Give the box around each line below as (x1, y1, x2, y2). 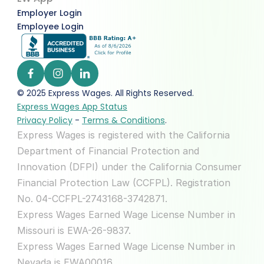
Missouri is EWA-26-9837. (17, 225, 131, 236)
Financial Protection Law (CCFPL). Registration (17, 177, 230, 189)
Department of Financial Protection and (17, 145, 199, 157)
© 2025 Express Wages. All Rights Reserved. (17, 87, 199, 99)
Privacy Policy (17, 114, 72, 126)
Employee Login (17, 21, 84, 32)
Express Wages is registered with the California (17, 129, 230, 141)
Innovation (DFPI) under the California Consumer (17, 161, 242, 173)
